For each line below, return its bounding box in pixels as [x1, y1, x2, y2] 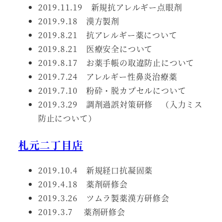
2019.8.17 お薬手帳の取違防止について [38, 57, 195, 69]
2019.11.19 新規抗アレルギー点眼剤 [38, 1, 182, 13]
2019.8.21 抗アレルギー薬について [38, 29, 177, 41]
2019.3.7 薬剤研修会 [38, 206, 125, 218]
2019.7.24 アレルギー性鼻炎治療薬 [38, 71, 177, 83]
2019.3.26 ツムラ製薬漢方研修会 [38, 192, 169, 204]
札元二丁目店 [18, 137, 83, 152]
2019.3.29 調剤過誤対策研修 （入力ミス [38, 99, 203, 111]
